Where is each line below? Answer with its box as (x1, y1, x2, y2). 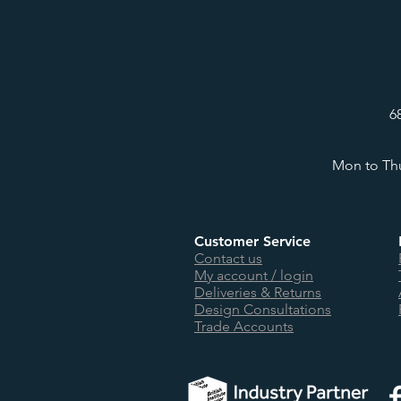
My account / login (194, 267, 313, 284)
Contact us (194, 250, 262, 267)
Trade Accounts (194, 318, 294, 335)
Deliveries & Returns (194, 284, 321, 301)
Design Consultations (194, 301, 331, 318)
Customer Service (194, 233, 311, 250)
